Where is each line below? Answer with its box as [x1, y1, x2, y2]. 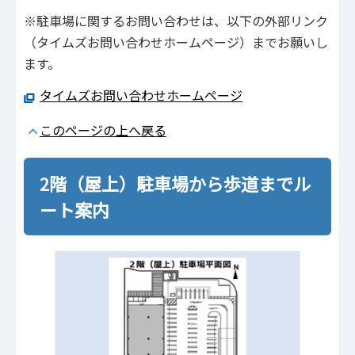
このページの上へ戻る [40, 120, 166, 139]
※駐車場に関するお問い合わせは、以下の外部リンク [24, 10, 328, 30]
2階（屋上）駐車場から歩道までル [40, 170, 311, 196]
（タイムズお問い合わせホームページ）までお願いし [24, 32, 328, 52]
